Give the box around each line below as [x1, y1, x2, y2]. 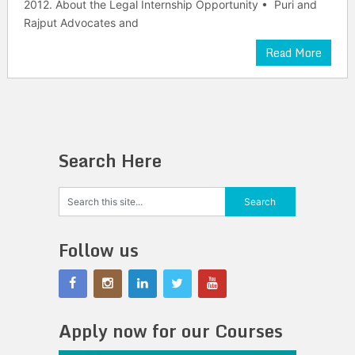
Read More [265, 44, 323, 62]
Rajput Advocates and [23, 16, 139, 29]
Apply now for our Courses [58, 317, 283, 345]
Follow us [58, 236, 139, 264]
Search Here [58, 147, 162, 174]
